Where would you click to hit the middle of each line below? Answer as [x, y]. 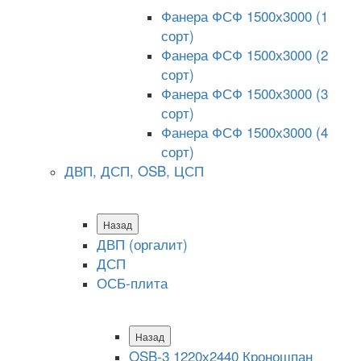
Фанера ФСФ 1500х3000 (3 [245, 93]
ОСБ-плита [132, 282]
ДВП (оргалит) [142, 243]
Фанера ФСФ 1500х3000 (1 [245, 15]
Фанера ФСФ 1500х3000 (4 [245, 131]
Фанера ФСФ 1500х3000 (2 [245, 54]
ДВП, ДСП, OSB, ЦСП [134, 170]
